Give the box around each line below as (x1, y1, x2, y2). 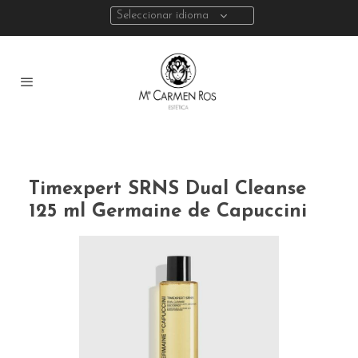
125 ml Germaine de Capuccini (29, 202, 307, 222)
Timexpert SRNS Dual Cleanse (29, 180, 306, 200)
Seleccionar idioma (117, 10, 209, 22)
